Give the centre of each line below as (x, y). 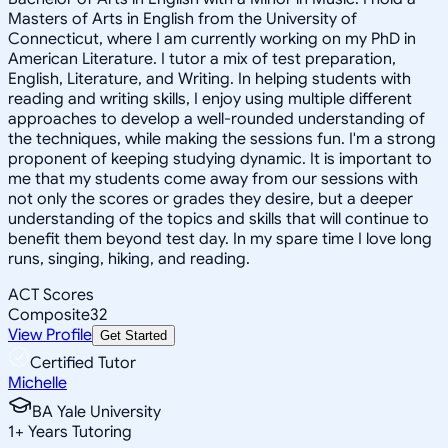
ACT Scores (51, 294)
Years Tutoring (78, 431)
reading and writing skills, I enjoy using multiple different (210, 98)
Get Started (133, 335)
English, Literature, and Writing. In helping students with (209, 78)
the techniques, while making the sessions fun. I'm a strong (222, 138)
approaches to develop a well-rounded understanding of (216, 118)
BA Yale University (96, 411)
